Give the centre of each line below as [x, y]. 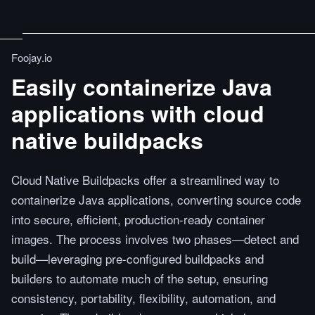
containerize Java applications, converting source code [156, 199]
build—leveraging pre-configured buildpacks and [137, 258]
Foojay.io [32, 57]
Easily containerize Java [142, 86]
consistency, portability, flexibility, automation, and [143, 298]
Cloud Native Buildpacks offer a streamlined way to [145, 180]
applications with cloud [138, 113]
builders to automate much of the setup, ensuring [140, 278]
